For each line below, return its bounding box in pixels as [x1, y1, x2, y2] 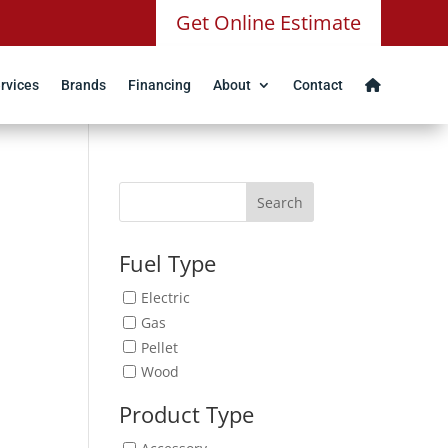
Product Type [119, 399, 255, 429]
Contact [292, 77, 343, 93]
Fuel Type [119, 248, 217, 278]
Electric [141, 287, 191, 307]
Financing [127, 77, 191, 93]
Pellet [141, 337, 179, 357]
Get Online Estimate [175, 9, 361, 36]
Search [256, 192, 303, 212]
